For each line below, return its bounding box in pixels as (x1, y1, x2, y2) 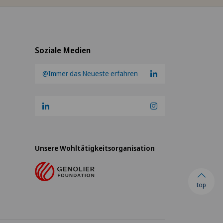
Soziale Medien (35, 44, 91, 56)
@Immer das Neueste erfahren (42, 68, 138, 78)
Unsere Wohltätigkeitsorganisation (35, 143, 155, 153)
